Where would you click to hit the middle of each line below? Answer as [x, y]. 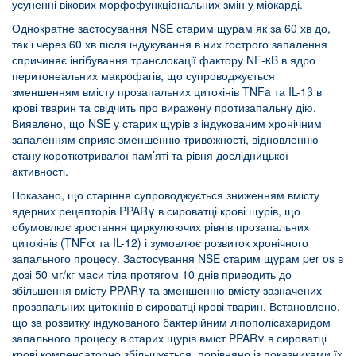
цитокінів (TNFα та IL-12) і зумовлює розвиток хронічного [160, 242]
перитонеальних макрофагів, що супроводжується [143, 75]
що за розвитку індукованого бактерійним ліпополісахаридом [171, 321]
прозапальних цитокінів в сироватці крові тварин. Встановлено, [176, 306]
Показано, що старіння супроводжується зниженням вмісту [166, 194]
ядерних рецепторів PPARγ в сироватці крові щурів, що [156, 210]
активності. [40, 170]
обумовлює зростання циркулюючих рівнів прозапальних [161, 226]
